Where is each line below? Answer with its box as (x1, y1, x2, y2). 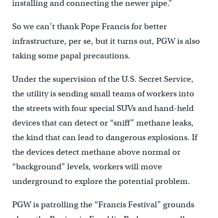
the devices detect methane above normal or (12, 146, 181, 157)
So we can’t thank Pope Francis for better (12, 21, 167, 32)
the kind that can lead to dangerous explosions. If (12, 132, 197, 143)
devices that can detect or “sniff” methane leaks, (12, 117, 194, 128)
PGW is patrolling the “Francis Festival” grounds (12, 199, 194, 210)
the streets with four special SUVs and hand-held (12, 103, 194, 113)
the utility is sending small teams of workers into (12, 88, 194, 99)
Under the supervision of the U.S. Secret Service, (12, 73, 194, 84)
